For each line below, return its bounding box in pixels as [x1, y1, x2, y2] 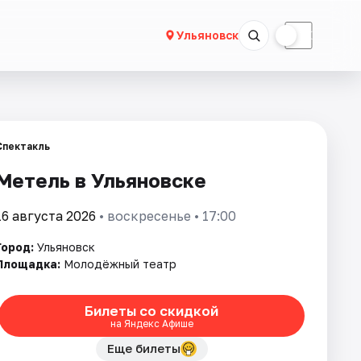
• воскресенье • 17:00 [96, 208, 236, 224]
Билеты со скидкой [85, 301, 218, 319]
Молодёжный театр [64, 257, 176, 271]
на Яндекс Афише [110, 317, 193, 330]
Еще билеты [106, 341, 180, 355]
